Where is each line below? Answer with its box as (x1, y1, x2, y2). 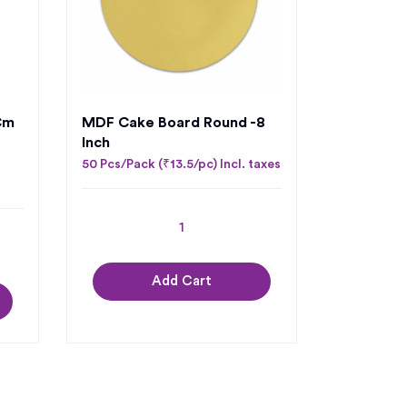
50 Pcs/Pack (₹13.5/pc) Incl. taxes (82, 158, 281, 171)
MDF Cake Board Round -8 (82, 115, 265, 130)
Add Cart (152, 274, 212, 288)
